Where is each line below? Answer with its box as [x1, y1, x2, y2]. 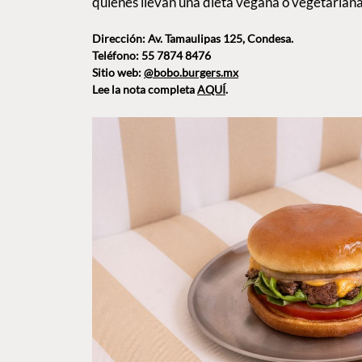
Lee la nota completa [92, 82, 197, 97]
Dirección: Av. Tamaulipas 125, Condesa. [92, 32, 293, 46]
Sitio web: [92, 65, 144, 80]
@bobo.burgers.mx [144, 65, 238, 80]
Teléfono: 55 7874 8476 [92, 48, 211, 63]
